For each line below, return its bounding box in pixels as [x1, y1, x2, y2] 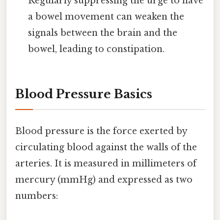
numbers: [15, 190, 58, 201]
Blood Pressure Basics [15, 87, 152, 102]
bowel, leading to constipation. [28, 43, 165, 55]
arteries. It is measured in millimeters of [15, 158, 196, 169]
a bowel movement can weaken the [28, 11, 185, 22]
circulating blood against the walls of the [15, 141, 197, 153]
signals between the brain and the [28, 27, 178, 38]
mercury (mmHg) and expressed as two [15, 174, 192, 185]
